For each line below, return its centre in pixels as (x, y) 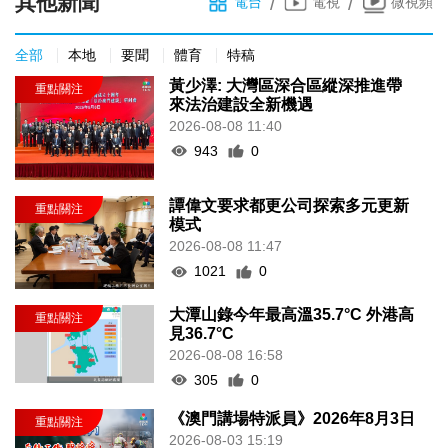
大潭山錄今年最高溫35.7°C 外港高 (292, 314)
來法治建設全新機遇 (241, 104)
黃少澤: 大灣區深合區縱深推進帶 (286, 85)
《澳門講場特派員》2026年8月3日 (292, 418)
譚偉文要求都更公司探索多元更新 (289, 206)
